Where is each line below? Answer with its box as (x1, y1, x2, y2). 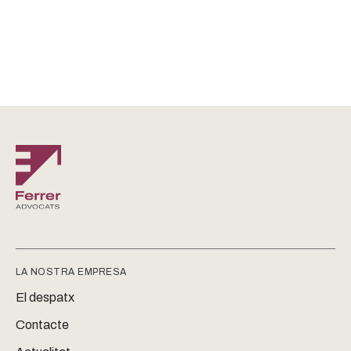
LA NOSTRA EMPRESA (16, 266, 127, 277)
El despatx (16, 290, 74, 304)
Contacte (16, 317, 69, 331)
